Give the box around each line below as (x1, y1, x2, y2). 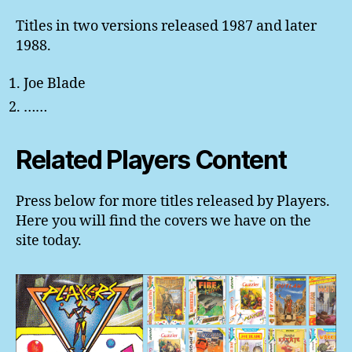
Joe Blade (24, 74, 86, 93)
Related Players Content (16, 144, 287, 175)
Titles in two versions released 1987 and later (16, 17, 317, 36)
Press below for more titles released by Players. (16, 192, 330, 211)
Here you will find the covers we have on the (16, 211, 311, 230)
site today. (16, 231, 82, 250)
